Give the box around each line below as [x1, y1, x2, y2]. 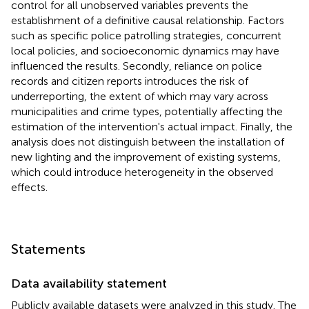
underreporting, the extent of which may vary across [11, 89, 268, 103]
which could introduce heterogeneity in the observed [11, 165, 273, 179]
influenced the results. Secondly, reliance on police [11, 59, 262, 72]
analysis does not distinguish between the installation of [11, 134, 284, 148]
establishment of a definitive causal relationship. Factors [11, 13, 284, 27]
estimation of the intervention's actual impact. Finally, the [11, 119, 292, 133]
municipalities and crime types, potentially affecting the [11, 104, 283, 118]
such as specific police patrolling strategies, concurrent [11, 28, 281, 42]
